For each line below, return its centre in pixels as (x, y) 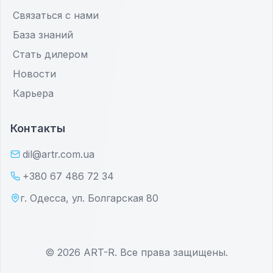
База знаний (43, 35)
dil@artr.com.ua (58, 154)
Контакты (38, 128)
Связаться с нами (56, 15)
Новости (34, 74)
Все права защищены (173, 252)
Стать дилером (50, 54)
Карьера (33, 93)
